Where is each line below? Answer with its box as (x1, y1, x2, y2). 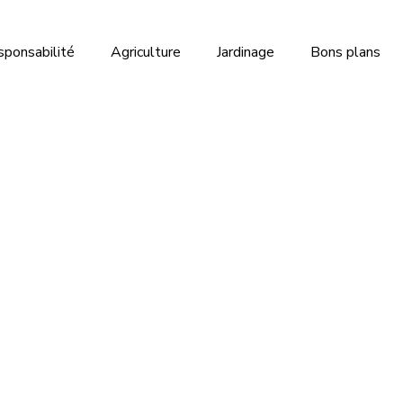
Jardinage (217, 42, 274, 62)
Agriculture (111, 42, 181, 62)
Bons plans (310, 42, 381, 62)
